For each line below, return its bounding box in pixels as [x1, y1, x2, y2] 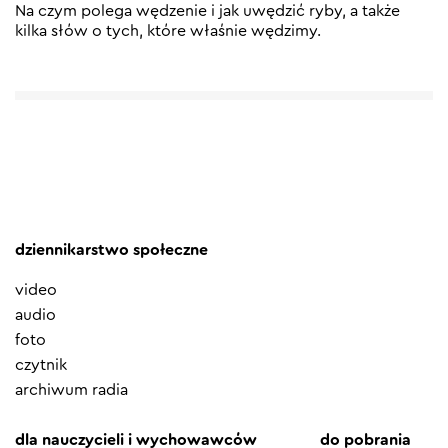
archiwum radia [15, 382, 128, 399]
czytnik [15, 357, 67, 374]
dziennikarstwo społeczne [15, 242, 208, 259]
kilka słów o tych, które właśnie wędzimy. [15, 23, 321, 40]
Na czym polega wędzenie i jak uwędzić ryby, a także [15, 3, 400, 20]
